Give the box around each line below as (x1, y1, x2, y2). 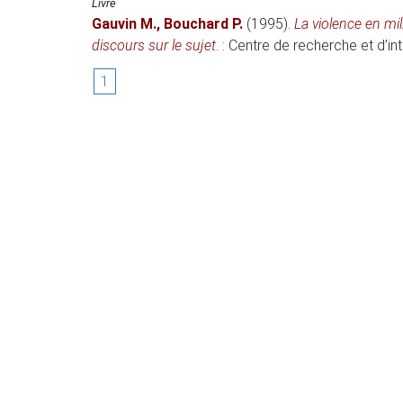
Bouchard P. (164, 15, 243, 32)
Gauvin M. (92, 15, 157, 32)
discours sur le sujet (92, 37, 216, 54)
